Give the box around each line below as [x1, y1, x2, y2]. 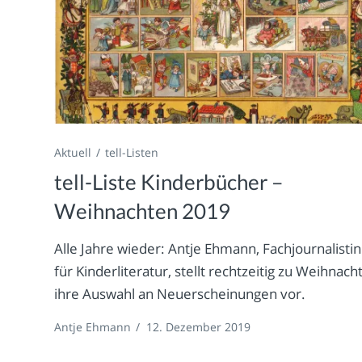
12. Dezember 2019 [146, 319, 251, 335]
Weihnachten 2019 [54, 198, 231, 225]
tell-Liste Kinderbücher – [54, 169, 284, 196]
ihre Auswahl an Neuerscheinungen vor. [54, 284, 306, 304]
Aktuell [54, 145, 92, 161]
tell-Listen [105, 145, 159, 161]
